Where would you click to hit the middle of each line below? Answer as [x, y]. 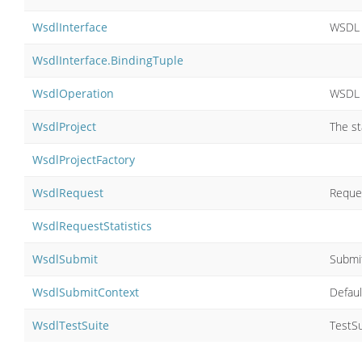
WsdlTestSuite [71, 325]
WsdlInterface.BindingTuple [108, 60]
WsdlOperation [73, 93]
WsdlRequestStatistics [92, 225]
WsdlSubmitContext [86, 292]
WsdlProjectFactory [84, 159]
